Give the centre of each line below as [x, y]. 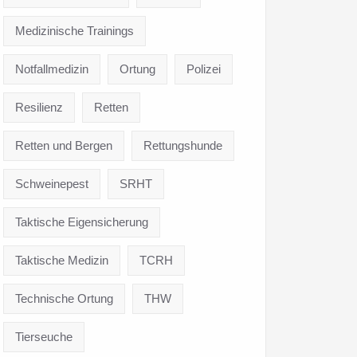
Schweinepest [52, 183]
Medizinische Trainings [75, 30]
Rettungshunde [183, 145]
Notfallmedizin [52, 69]
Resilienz [39, 107]
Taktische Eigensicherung [82, 222]
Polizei [204, 69]
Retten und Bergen [64, 145]
